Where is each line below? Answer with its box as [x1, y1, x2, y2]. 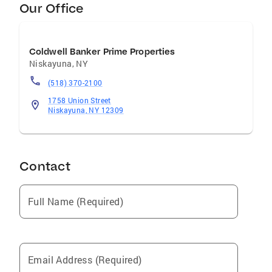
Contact [19, 158, 70, 174]
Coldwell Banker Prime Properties [29, 46, 175, 57]
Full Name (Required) [28, 195, 123, 208]
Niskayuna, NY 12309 [48, 105, 124, 115]
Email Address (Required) [28, 253, 142, 266]
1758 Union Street [48, 95, 111, 105]
